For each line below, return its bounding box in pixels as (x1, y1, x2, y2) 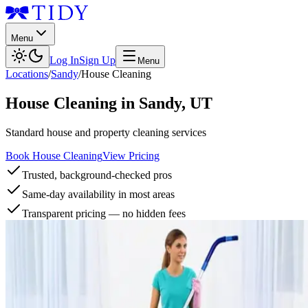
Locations (5, 68, 48, 80)
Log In (49, 54, 79, 66)
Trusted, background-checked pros (22, 168, 172, 181)
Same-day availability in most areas (22, 188, 175, 200)
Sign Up (79, 54, 115, 66)
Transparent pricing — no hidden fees (22, 207, 186, 219)
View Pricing (102, 149, 159, 162)
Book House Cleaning (5, 149, 102, 162)
